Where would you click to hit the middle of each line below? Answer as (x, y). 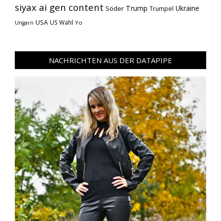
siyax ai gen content (59, 7)
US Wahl (61, 22)
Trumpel (162, 9)
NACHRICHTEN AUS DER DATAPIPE (110, 60)
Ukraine (187, 8)
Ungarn (24, 23)
